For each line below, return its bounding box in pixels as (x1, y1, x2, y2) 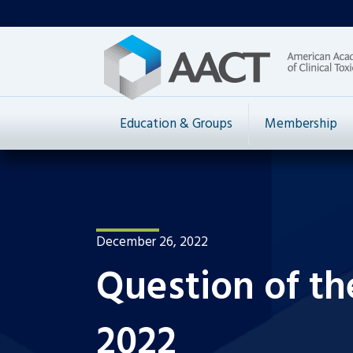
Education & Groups (120, 113, 232, 135)
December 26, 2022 (96, 232, 208, 253)
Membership (265, 113, 337, 135)
